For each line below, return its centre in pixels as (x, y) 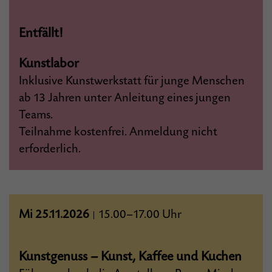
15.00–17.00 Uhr (138, 215)
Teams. (36, 115)
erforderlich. (49, 149)
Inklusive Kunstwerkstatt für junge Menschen (131, 81)
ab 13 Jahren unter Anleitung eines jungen (124, 98)
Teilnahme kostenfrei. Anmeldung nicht (118, 132)
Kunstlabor (49, 63)
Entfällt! (40, 33)
